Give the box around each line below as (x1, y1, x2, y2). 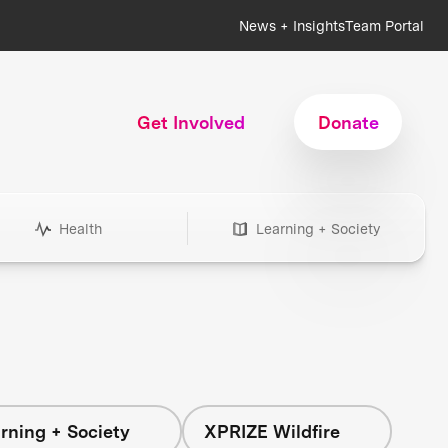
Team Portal (345, 17, 424, 34)
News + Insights (239, 17, 345, 34)
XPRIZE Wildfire (203, 421, 340, 442)
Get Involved (137, 111, 246, 133)
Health (58, 220, 102, 238)
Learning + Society (256, 220, 381, 238)
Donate (317, 111, 379, 133)
